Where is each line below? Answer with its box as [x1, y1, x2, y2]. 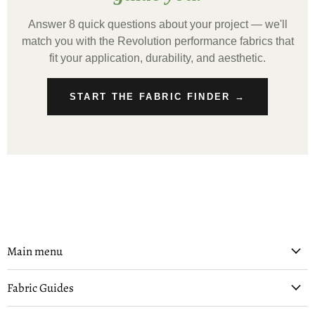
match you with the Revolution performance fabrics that [21, 34, 294, 47]
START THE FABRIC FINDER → [69, 91, 246, 102]
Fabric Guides [7, 279, 74, 296]
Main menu [7, 243, 63, 259]
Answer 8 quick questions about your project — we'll [27, 18, 288, 30]
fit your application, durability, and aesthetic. [49, 51, 266, 64]
